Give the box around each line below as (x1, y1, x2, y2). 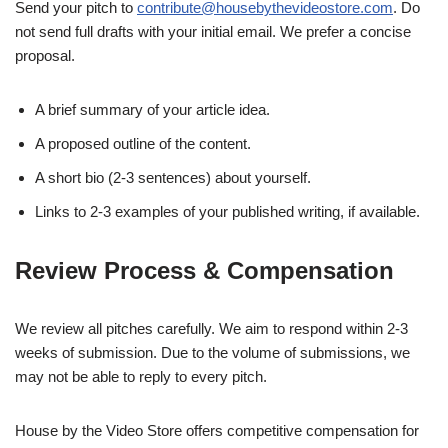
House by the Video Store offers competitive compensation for (15, 422, 419, 440)
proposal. (15, 47, 75, 65)
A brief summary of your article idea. (35, 101, 270, 119)
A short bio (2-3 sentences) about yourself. (35, 169, 311, 187)
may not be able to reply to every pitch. (15, 368, 267, 386)
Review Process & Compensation (15, 257, 394, 285)
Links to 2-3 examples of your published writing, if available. (35, 203, 420, 221)
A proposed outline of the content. (35, 135, 251, 153)
